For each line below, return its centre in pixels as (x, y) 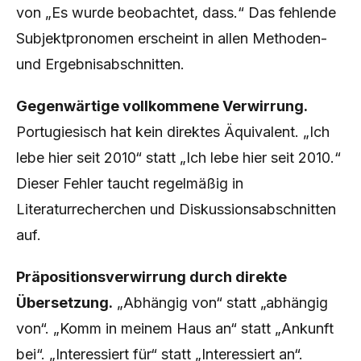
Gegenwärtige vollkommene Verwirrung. (162, 106)
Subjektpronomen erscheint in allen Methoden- (172, 38)
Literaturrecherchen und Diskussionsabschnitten (176, 209)
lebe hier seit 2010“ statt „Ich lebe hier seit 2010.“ (178, 158)
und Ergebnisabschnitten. (100, 64)
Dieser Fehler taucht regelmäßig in (130, 183)
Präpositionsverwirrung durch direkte (151, 277)
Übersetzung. (64, 303)
